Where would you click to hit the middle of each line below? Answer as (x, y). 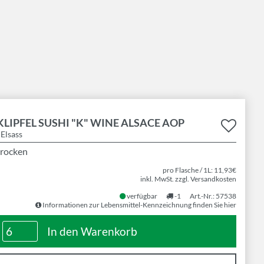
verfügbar (141, 196)
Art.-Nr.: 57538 (213, 196)
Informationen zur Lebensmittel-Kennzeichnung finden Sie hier (139, 205)
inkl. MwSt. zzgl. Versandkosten (188, 179)
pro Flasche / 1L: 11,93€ (199, 170)
